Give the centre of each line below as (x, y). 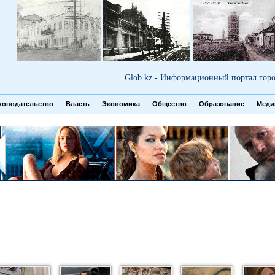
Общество (169, 104)
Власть (78, 104)
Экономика (121, 104)
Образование (222, 104)
